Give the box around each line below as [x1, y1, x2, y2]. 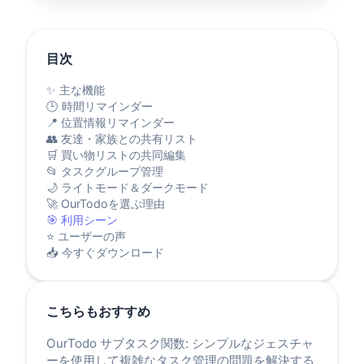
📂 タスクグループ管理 [46, 164, 163, 178]
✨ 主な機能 [46, 83, 105, 97]
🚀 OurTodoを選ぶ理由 [46, 197, 165, 210]
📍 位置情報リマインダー [46, 115, 175, 129]
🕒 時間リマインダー [46, 99, 153, 113]
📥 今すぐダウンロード [46, 245, 164, 259]
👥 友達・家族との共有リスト [46, 132, 197, 145]
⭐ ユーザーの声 [46, 229, 126, 243]
